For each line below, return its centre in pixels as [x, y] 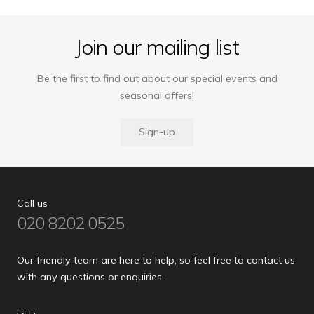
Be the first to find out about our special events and [157, 79]
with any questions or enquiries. [90, 277]
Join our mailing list [157, 47]
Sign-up [157, 132]
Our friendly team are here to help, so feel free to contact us [156, 260]
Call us [32, 203]
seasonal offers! [157, 96]
